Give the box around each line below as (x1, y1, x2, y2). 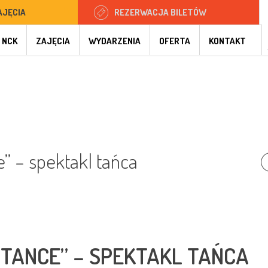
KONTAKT (209, 35, 246, 47)
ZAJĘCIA (36, 35, 70, 47)
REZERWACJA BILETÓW (114, 7, 206, 18)
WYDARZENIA (89, 35, 141, 47)
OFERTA (159, 35, 190, 47)
